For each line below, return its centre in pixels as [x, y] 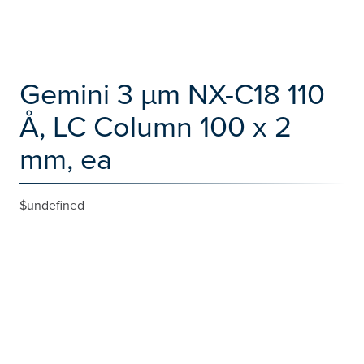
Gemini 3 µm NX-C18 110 [172, 93]
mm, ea [66, 158]
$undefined [52, 205]
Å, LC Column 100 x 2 [156, 126]
